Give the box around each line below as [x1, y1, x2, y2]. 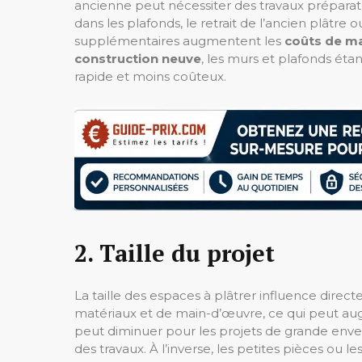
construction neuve [74, 50, 201, 66]
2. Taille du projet [74, 238, 275, 269]
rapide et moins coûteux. [74, 68, 226, 84]
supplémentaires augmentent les [74, 32, 284, 48]
